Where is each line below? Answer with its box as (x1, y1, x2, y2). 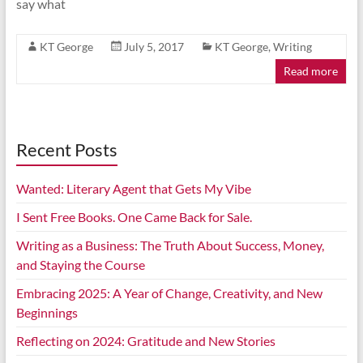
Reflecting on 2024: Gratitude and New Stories (15, 333, 275, 349)
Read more (284, 64, 339, 79)
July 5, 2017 (123, 40, 184, 54)
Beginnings (15, 305, 78, 321)
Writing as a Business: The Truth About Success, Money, (15, 237, 324, 254)
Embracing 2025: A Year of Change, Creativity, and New (15, 285, 322, 301)
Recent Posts (15, 139, 117, 161)
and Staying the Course (15, 257, 145, 273)
